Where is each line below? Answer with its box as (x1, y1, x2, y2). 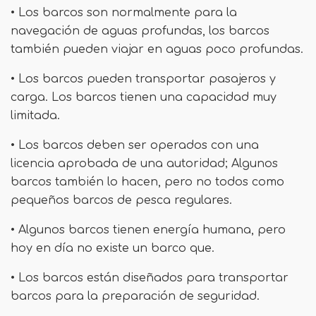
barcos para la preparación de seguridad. (11, 290, 260, 303)
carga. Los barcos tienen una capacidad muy (11, 91, 276, 104)
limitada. (11, 109, 60, 123)
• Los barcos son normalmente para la (11, 6, 237, 20)
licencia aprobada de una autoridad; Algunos (11, 157, 278, 171)
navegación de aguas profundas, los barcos (11, 25, 269, 38)
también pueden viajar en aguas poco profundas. (11, 43, 303, 56)
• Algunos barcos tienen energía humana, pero (11, 224, 286, 237)
